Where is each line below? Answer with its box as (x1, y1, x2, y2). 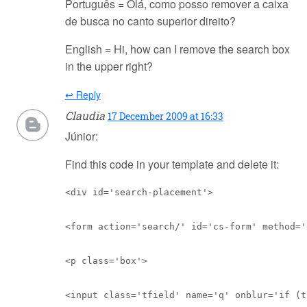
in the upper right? (64, 58, 153, 75)
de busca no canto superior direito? (64, 13, 236, 29)
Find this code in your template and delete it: (64, 156, 279, 173)
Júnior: (64, 128, 98, 145)
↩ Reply (64, 88, 101, 102)
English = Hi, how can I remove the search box (64, 41, 290, 58)
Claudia (64, 108, 105, 123)
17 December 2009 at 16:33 (107, 110, 223, 123)
